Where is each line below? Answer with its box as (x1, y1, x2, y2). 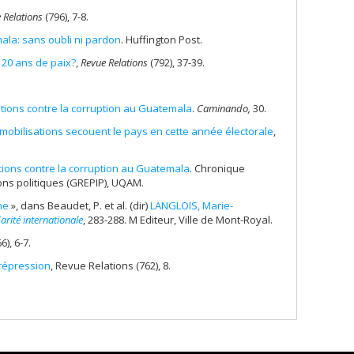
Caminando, (197, 100, 253, 115)
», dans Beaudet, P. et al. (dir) (11, 198, 150, 213)
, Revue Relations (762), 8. (51, 258, 171, 273)
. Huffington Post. (121, 32, 202, 47)
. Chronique (190, 160, 245, 175)
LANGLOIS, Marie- (150, 198, 233, 213)
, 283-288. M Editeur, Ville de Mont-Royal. (83, 212, 273, 227)
